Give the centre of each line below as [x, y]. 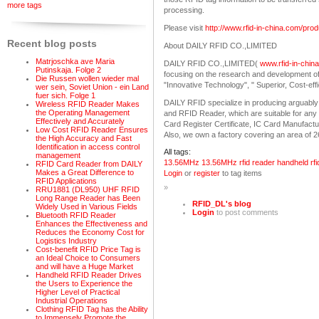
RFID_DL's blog [222, 203]
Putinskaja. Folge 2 [68, 70]
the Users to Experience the [84, 283]
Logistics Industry [66, 241]
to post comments [246, 212]
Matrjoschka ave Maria [75, 61]
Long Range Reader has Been [88, 198]
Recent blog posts [52, 43]
